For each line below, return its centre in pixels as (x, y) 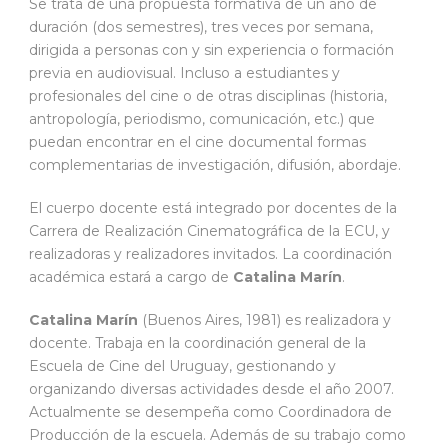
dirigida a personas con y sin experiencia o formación (211, 49)
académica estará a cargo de (131, 276)
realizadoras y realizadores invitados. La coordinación (210, 253)
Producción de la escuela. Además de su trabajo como (217, 434)
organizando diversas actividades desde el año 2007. (211, 388)
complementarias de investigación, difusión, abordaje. (215, 164)
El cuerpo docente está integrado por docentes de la (213, 207)
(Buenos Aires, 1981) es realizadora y (264, 319)
